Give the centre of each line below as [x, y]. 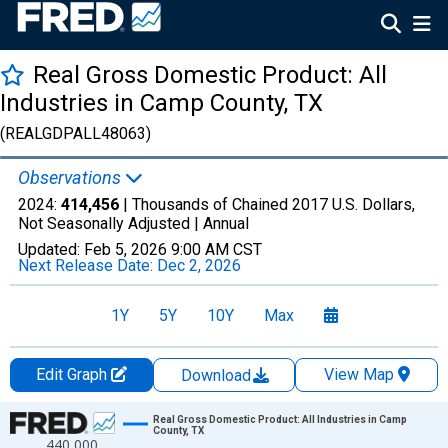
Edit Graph [73, 374]
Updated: [51, 249]
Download [218, 375]
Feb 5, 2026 [125, 249]
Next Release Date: [87, 265]
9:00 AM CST [216, 249]
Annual [226, 223]
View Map [358, 374]
